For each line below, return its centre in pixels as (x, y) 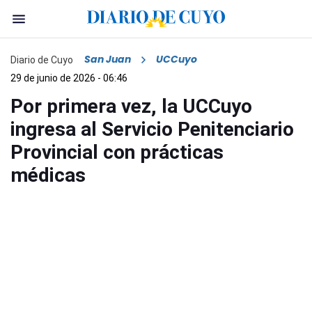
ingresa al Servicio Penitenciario (152, 130)
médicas (48, 175)
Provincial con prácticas (117, 153)
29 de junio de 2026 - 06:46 (69, 78)
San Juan (108, 60)
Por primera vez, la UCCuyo (131, 107)
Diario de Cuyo (42, 60)
